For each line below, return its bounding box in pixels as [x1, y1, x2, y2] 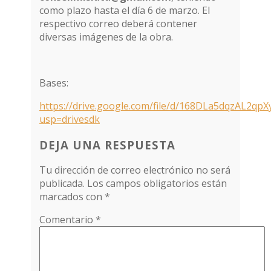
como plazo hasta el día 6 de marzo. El [39, 3, 211, 17]
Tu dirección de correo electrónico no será [39, 163, 231, 177]
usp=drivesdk [39, 112, 100, 126]
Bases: [39, 76, 69, 90]
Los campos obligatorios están [87, 177, 227, 191]
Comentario [39, 213, 96, 227]
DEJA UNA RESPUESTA [39, 137, 176, 152]
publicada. [39, 177, 85, 191]
